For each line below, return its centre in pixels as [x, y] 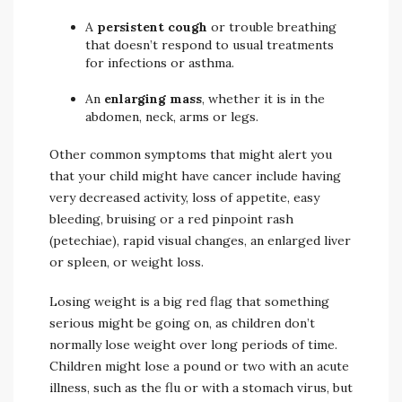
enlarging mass [153, 99]
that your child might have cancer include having [195, 176]
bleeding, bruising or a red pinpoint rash [171, 219]
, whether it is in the [263, 99]
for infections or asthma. [160, 63]
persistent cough [154, 27]
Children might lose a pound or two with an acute [199, 366]
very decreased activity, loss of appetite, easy [184, 197]
